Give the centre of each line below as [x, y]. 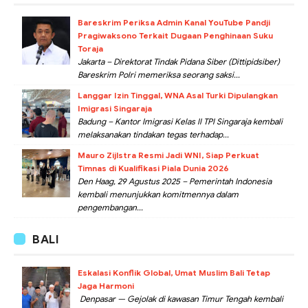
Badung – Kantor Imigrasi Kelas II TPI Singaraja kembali [180, 121]
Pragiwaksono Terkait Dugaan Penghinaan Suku [175, 35]
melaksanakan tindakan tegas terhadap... [153, 134]
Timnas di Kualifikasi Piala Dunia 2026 [153, 168]
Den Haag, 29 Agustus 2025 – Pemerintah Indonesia [175, 181]
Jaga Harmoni [106, 285]
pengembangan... [110, 207]
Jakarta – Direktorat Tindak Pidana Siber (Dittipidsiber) [179, 61]
